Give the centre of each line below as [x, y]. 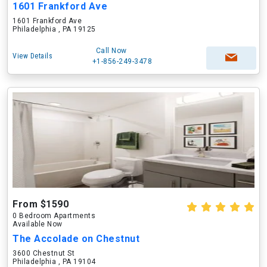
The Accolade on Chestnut [76, 239]
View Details [32, 56]
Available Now [38, 224]
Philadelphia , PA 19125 [54, 29]
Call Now [111, 51]
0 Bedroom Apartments [54, 216]
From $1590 [41, 204]
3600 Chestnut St [44, 253]
